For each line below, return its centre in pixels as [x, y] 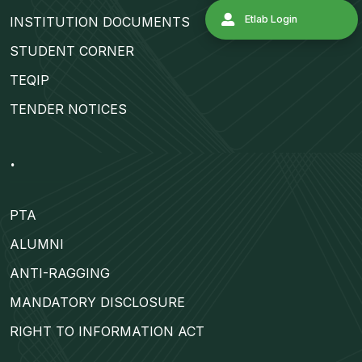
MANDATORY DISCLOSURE [97, 303]
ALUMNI [37, 244]
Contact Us [316, 93]
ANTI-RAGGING [60, 274]
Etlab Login [316, 140]
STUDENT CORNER [72, 51]
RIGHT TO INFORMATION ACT [107, 332]
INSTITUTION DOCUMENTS [100, 22]
